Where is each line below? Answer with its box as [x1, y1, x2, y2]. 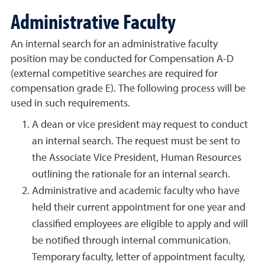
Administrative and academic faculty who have [32, 186, 240, 196]
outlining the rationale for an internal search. [32, 169, 230, 180]
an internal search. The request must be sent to [32, 136, 240, 147]
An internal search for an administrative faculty [11, 39, 218, 50]
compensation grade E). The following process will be [11, 83, 245, 94]
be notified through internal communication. [32, 235, 231, 246]
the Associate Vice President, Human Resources [32, 153, 241, 163]
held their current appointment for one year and [32, 202, 245, 213]
